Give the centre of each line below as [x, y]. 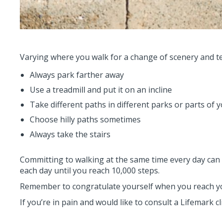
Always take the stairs [70, 134]
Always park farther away [77, 75]
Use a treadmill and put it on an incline [101, 90]
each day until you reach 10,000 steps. [90, 170]
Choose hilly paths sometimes [85, 119]
